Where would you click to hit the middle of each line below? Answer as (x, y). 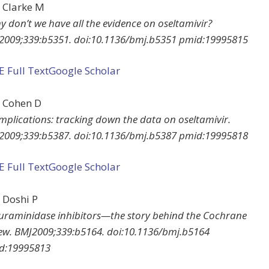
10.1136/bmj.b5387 (134, 135)
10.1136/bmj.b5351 (134, 39)
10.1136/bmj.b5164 (167, 231)
